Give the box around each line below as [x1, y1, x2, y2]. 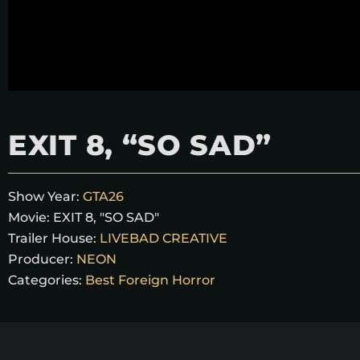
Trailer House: [8, 231, 96, 246]
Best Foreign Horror [85, 272, 215, 288]
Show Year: [8, 189, 80, 204]
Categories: [8, 272, 82, 288]
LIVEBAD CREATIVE [100, 231, 227, 246]
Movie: [8, 210, 53, 225]
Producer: [8, 252, 73, 267]
